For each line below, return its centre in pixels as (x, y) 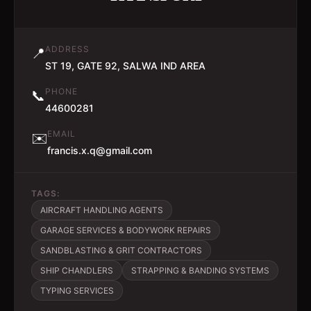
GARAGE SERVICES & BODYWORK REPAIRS (126, 230)
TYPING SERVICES (77, 291)
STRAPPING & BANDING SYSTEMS (200, 270)
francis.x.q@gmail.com (100, 150)
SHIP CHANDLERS (77, 270)
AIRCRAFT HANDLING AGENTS (102, 210)
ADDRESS (67, 49)
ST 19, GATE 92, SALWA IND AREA (125, 66)
